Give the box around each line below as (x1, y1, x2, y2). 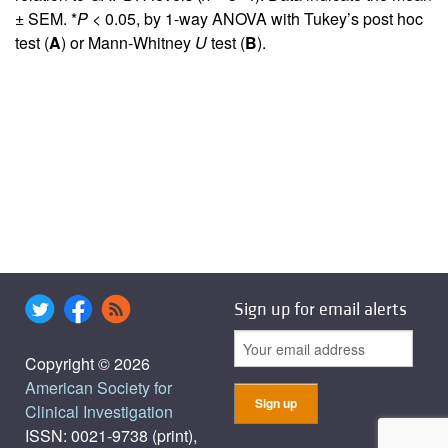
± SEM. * (15, 6, 77, 30)
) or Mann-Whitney (61, 30, 195, 54)
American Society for (25, 375, 172, 399)
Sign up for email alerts (234, 298, 407, 322)
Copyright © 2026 (25, 351, 150, 375)
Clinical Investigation (25, 399, 173, 423)
